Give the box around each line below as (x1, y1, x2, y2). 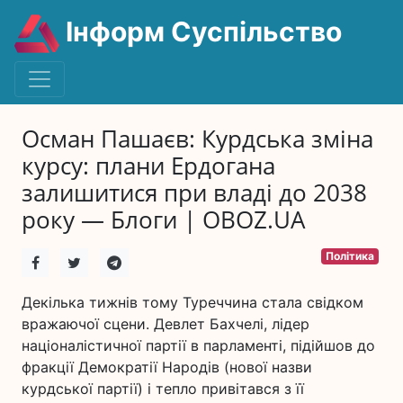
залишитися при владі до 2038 (22, 177, 367, 209)
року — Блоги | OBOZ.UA (22, 204, 305, 236)
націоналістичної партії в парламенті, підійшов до (22, 336, 375, 354)
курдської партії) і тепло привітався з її (22, 380, 304, 398)
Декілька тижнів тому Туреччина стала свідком (22, 293, 363, 311)
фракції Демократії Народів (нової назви (22, 358, 312, 376)
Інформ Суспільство (59, 15, 342, 49)
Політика (326, 249, 375, 263)
